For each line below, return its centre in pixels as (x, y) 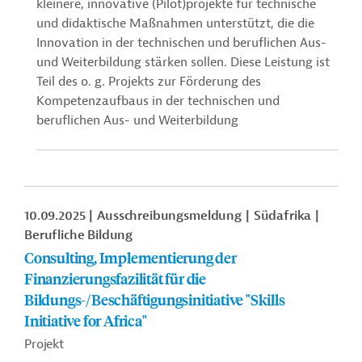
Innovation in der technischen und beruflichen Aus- (181, 43)
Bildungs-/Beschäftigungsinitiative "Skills (155, 299)
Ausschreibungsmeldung (169, 216)
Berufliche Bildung (79, 235)
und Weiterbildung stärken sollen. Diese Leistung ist (183, 62)
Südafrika (282, 216)
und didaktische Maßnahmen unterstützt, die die (175, 23)
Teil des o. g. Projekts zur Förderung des (149, 82)
